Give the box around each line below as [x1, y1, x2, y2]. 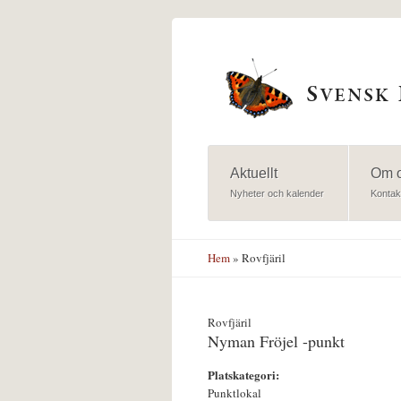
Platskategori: [208, 366, 283, 384]
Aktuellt [229, 166, 277, 182]
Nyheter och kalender [229, 188, 324, 200]
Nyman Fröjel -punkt [208, 330, 345, 353]
